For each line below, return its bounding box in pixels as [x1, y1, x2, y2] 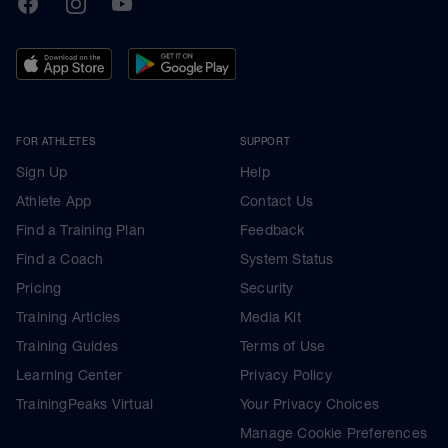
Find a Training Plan [16, 221, 145, 238]
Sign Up [16, 163, 68, 180]
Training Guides [16, 337, 118, 354]
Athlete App [16, 192, 92, 209]
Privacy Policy [240, 366, 332, 383]
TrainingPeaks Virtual [16, 395, 154, 412]
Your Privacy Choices [240, 395, 379, 412]
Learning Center [16, 366, 122, 383]
